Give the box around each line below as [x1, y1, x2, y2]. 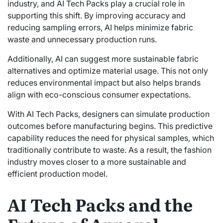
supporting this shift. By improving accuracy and [7, 10, 186, 21]
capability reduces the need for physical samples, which [7, 133, 214, 143]
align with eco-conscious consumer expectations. [7, 90, 191, 100]
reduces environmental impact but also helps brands [7, 78, 201, 88]
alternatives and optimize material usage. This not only [7, 66, 208, 76]
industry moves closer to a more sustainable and [7, 157, 186, 167]
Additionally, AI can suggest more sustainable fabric [7, 54, 199, 64]
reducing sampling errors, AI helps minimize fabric [7, 22, 193, 33]
